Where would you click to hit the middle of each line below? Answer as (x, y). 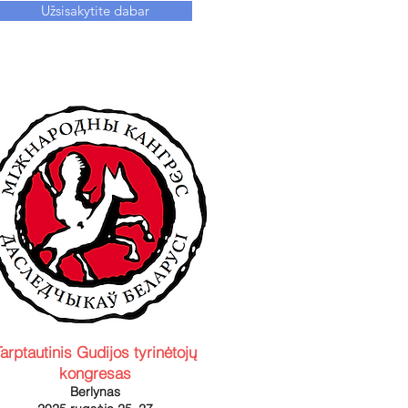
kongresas (95, 373)
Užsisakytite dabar (95, 10)
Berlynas (95, 392)
